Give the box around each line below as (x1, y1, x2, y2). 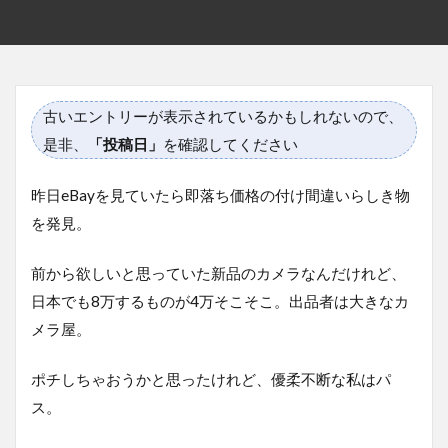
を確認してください (163, 134, 298, 153)
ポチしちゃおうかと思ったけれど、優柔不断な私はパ (31, 369, 391, 388)
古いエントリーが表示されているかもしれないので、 (43, 106, 403, 125)
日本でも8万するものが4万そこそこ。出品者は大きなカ (31, 291, 409, 310)
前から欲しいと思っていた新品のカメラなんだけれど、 (31, 263, 406, 282)
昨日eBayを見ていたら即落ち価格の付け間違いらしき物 (31, 185, 410, 204)
